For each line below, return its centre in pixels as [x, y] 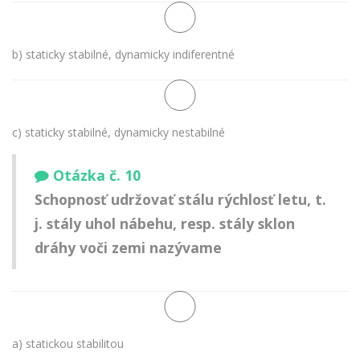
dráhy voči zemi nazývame [128, 248]
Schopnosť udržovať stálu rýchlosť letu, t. [180, 200]
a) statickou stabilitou [68, 343]
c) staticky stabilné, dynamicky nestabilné [119, 132]
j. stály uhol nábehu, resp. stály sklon [165, 224]
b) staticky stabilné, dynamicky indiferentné [123, 54]
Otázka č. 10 [97, 176]
